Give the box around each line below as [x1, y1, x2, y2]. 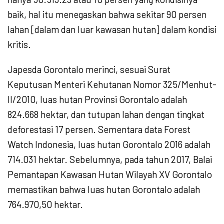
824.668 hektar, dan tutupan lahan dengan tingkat [7, 108, 204, 120]
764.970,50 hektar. [7, 198, 83, 210]
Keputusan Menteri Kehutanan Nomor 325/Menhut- [7, 78, 216, 90]
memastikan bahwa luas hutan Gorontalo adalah [7, 183, 200, 195]
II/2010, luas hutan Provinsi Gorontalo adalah [7, 93, 187, 105]
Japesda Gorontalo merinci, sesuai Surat [7, 63, 170, 75]
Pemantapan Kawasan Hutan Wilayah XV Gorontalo [7, 168, 212, 180]
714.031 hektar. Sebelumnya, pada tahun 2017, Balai [7, 153, 212, 165]
